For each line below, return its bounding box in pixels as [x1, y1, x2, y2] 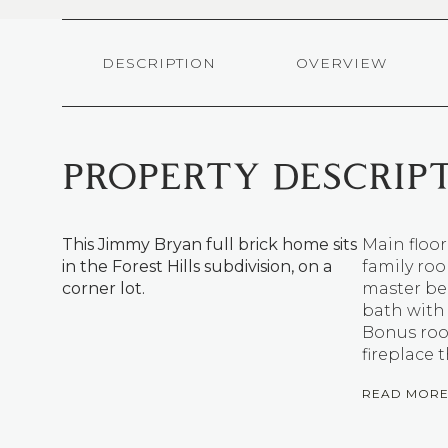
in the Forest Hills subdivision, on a [62, 257, 332, 276]
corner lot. [62, 279, 145, 298]
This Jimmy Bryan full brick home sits [62, 235, 357, 254]
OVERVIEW [296, 54, 387, 72]
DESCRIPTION [102, 54, 216, 72]
